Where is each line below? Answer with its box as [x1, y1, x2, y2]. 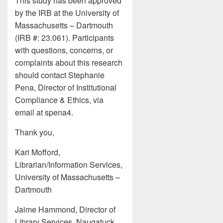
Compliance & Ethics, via [15, 94, 104, 106]
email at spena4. [15, 107, 73, 118]
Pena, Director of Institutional [15, 82, 116, 93]
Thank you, [15, 126, 54, 138]
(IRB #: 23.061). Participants [15, 32, 114, 43]
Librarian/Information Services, [15, 159, 122, 170]
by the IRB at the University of [15, 7, 119, 18]
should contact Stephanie [15, 69, 105, 81]
